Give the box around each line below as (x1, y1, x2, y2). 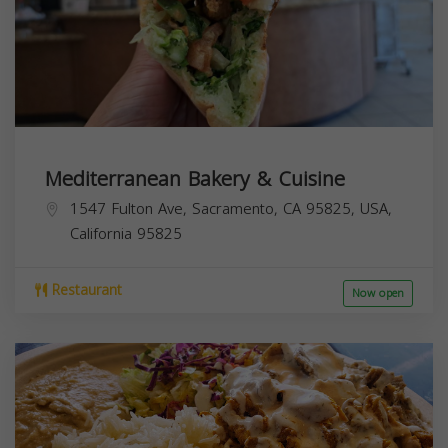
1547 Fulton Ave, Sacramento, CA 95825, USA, (70, 194, 392, 223)
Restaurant (47, 276, 122, 304)
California (70, 219, 132, 248)
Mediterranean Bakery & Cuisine (45, 159, 345, 198)
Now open (352, 282, 404, 304)
